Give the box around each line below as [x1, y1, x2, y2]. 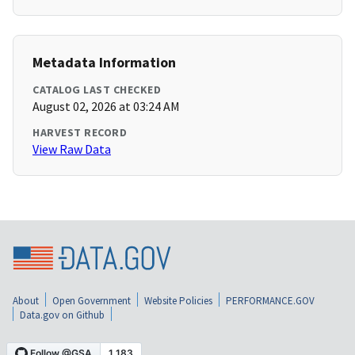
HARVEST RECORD [32, 125, 127, 140]
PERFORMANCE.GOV [226, 293, 315, 307]
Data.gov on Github [20, 307, 105, 322]
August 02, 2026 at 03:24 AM [32, 98, 180, 115]
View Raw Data [32, 141, 111, 158]
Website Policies [144, 293, 212, 307]
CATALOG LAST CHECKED [32, 82, 161, 97]
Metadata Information [32, 53, 176, 72]
